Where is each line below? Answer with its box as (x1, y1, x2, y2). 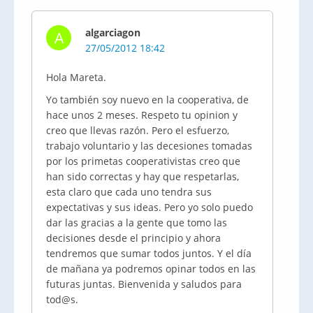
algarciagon (85, 26, 140, 39)
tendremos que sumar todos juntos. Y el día (46, 247, 252, 260)
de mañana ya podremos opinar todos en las (46, 262, 256, 275)
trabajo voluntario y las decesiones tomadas (46, 139, 252, 152)
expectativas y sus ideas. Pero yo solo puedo (46, 201, 253, 214)
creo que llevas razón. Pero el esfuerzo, (46, 124, 229, 137)
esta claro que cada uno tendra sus (46, 185, 212, 198)
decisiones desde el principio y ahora (46, 231, 221, 245)
